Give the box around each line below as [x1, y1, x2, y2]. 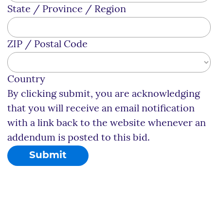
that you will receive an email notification [7, 104, 195, 114]
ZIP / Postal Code [7, 39, 88, 50]
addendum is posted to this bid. [7, 133, 150, 143]
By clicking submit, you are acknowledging [7, 89, 200, 99]
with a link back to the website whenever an [7, 118, 206, 128]
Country [7, 74, 45, 85]
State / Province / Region [7, 4, 126, 15]
